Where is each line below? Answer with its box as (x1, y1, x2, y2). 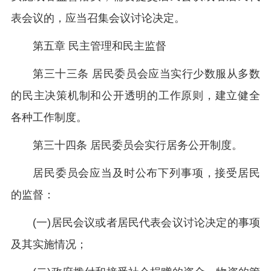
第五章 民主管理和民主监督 (33, 40, 166, 52)
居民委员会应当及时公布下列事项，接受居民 (33, 167, 260, 179)
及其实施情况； (11, 238, 87, 250)
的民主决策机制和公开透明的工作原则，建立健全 (11, 90, 260, 102)
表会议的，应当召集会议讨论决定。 (11, 12, 185, 24)
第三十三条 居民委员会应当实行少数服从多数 (33, 68, 260, 80)
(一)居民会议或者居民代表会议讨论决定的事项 (33, 217, 260, 229)
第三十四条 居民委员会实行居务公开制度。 (33, 139, 243, 151)
